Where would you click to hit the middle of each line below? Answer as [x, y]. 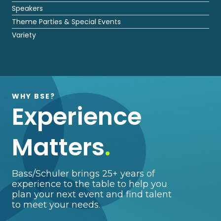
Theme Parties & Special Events [66, 22]
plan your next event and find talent [92, 194]
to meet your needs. [56, 205]
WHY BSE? [34, 96]
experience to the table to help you [90, 184]
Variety [24, 35]
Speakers [27, 8]
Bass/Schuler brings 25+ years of [83, 174]
